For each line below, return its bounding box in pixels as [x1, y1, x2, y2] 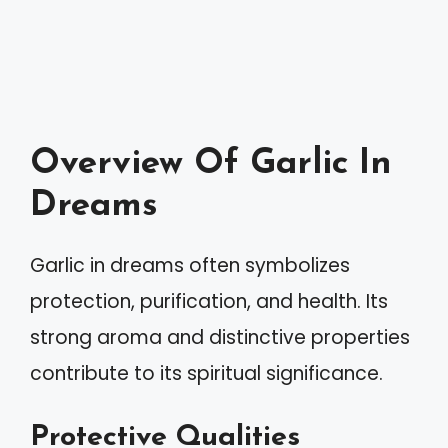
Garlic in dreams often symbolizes [30, 252, 350, 279]
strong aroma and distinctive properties [30, 324, 410, 351]
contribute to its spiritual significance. [30, 360, 383, 387]
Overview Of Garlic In [30, 147, 392, 182]
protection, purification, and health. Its [30, 288, 388, 315]
